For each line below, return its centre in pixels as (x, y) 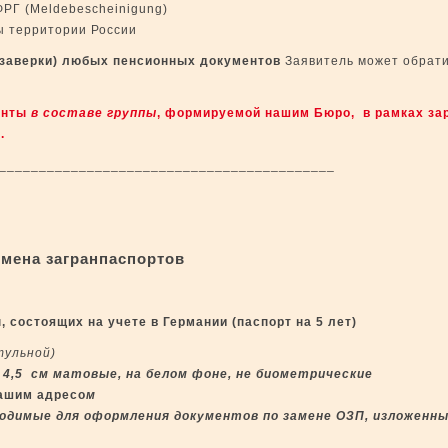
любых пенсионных (131, 61)
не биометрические (304, 374)
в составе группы (94, 113)
